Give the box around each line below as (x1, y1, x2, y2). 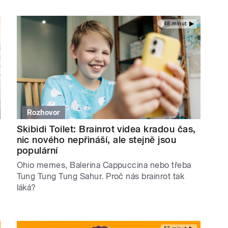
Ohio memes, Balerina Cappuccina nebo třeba (16, 160, 191, 170)
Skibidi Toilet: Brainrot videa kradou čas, (16, 123, 196, 134)
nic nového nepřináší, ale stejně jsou (16, 134, 177, 145)
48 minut (163, 21, 187, 27)
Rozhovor (27, 108, 60, 117)
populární (16, 145, 58, 156)
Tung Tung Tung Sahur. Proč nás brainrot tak (16, 171, 185, 181)
